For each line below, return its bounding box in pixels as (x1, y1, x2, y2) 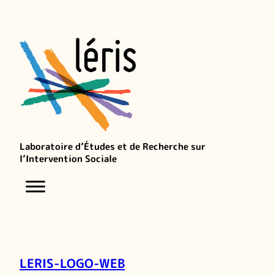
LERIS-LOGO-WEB (20, 254, 125, 272)
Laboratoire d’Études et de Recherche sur (20, 139, 206, 153)
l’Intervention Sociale (20, 152, 117, 165)
